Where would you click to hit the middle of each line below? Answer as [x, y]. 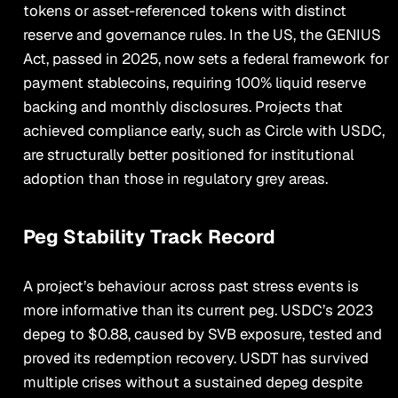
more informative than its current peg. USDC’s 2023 [198, 310]
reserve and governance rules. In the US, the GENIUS [202, 35]
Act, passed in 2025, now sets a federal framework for [206, 59]
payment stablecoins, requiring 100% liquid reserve [194, 83]
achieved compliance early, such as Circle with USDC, [203, 131]
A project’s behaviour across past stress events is [191, 287]
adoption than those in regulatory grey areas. [175, 179]
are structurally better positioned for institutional [188, 155]
